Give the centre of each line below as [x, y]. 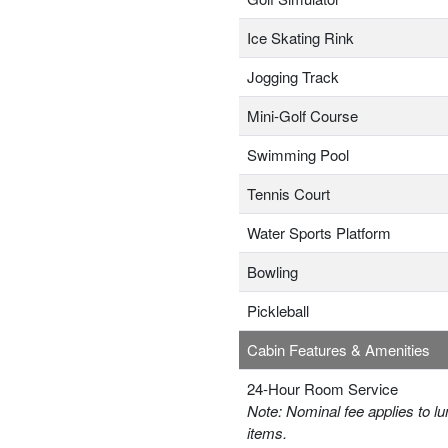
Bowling [272, 272]
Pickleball [278, 311]
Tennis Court [288, 194]
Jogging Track [293, 77]
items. [267, 433]
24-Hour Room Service [322, 389]
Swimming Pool [298, 155]
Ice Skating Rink [300, 38]
